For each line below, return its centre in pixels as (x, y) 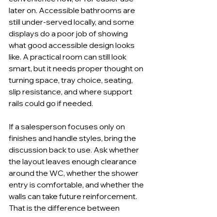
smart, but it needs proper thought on (77, 68)
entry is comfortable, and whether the (77, 185)
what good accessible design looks (72, 45)
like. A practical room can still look (68, 57)
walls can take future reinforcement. (74, 196)
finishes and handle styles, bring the (73, 138)
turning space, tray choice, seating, (71, 80)
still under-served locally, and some (72, 22)
